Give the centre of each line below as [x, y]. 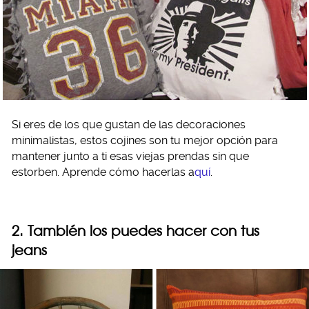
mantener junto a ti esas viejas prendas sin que [130, 156]
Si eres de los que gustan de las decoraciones [129, 124]
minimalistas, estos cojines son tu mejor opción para [145, 140]
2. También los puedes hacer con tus [136, 231]
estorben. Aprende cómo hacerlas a [103, 172]
